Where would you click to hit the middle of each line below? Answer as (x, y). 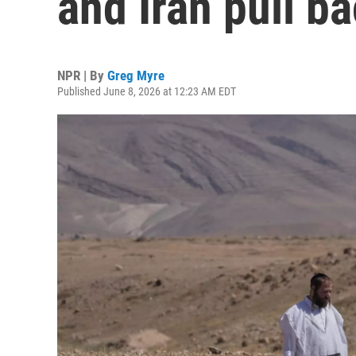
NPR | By (82, 75)
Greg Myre (136, 75)
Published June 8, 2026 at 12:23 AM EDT (147, 91)
